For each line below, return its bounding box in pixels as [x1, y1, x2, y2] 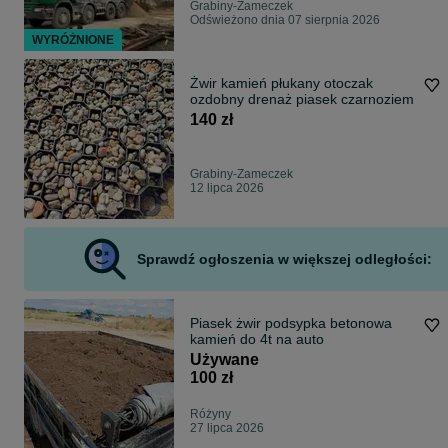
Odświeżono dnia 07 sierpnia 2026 [190, 13, 380, 28]
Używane [190, 351, 259, 369]
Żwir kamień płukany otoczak [190, 75, 373, 92]
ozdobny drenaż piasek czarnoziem [190, 91, 414, 108]
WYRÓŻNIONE [32, 33, 114, 48]
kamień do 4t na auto [190, 331, 324, 348]
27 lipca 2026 [190, 421, 264, 436]
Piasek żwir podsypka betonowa [190, 315, 392, 332]
